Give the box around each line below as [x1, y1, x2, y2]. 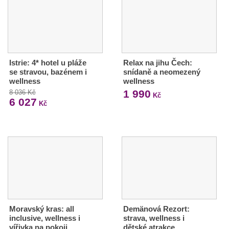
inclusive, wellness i [9, 214, 80, 223]
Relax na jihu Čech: [123, 58, 192, 67]
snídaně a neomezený [123, 67, 200, 77]
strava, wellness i [123, 214, 185, 223]
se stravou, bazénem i [9, 67, 87, 77]
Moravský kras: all [9, 204, 74, 214]
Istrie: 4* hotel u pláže [9, 58, 86, 67]
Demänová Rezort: [123, 204, 190, 214]
